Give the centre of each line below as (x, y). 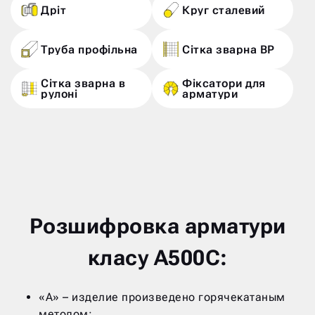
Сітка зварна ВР (229, 49)
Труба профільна (89, 49)
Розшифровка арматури (157, 226)
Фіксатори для (224, 84)
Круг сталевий (224, 10)
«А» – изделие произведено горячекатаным (162, 297)
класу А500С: (157, 257)
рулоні (59, 94)
